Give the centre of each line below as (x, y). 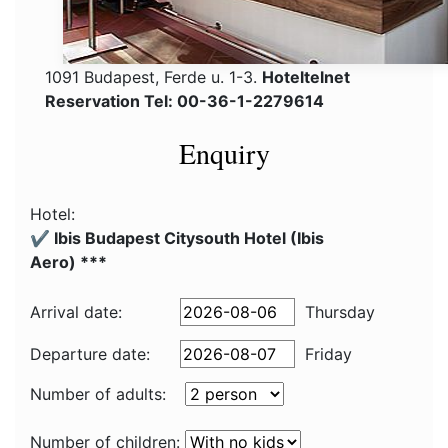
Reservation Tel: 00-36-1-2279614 (184, 101)
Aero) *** (68, 262)
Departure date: (90, 354)
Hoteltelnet (306, 77)
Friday (328, 354)
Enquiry (224, 153)
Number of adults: (98, 394)
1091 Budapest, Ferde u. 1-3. (153, 77)
